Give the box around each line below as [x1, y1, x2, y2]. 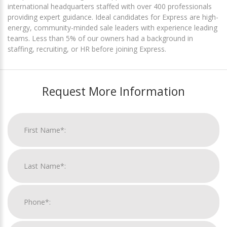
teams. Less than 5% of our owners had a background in [8, 33, 193, 44]
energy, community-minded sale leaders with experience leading [8, 23, 217, 33]
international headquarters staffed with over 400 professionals [8, 2, 212, 12]
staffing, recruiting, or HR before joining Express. [8, 44, 166, 54]
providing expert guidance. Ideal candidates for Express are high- [8, 12, 218, 22]
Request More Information [42, 83, 185, 100]
